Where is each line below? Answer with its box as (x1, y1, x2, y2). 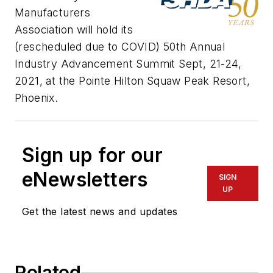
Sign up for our (22, 143, 163, 168)
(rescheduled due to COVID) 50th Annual (15, 40, 225, 54)
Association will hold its (15, 23, 133, 37)
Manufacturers (15, 6, 91, 19)
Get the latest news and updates (22, 205, 178, 218)
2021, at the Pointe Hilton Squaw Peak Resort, (15, 74, 250, 88)
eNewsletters (22, 168, 148, 192)
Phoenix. (15, 91, 62, 105)
